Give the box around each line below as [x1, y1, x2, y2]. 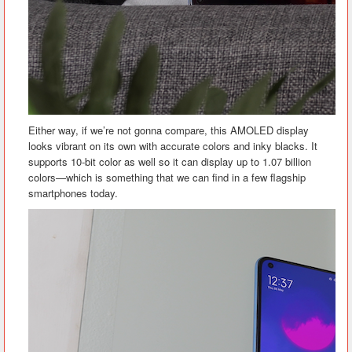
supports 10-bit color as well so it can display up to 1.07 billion [28, 154, 311, 169]
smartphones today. [28, 185, 118, 200]
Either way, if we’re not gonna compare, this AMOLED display [28, 123, 309, 137]
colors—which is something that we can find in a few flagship [28, 170, 306, 185]
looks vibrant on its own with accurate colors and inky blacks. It [28, 138, 317, 153]
